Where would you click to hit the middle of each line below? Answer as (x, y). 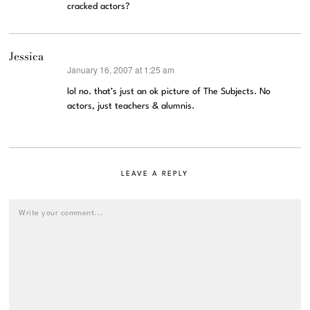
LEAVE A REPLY (155, 174)
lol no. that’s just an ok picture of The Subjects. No (169, 92)
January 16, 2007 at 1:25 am (121, 70)
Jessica (27, 56)
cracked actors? (99, 7)
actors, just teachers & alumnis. (131, 106)
